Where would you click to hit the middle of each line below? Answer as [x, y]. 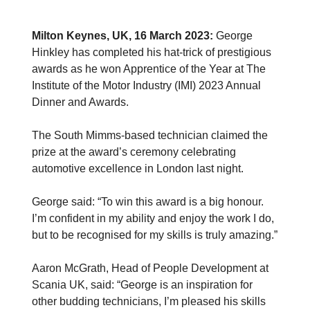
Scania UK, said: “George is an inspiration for [142, 285]
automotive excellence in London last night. [138, 168]
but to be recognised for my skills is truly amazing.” [155, 235]
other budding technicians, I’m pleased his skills [149, 301]
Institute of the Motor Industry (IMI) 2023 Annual [146, 85]
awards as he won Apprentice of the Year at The [149, 69]
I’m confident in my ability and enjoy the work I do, [153, 218]
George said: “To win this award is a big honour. [148, 202]
